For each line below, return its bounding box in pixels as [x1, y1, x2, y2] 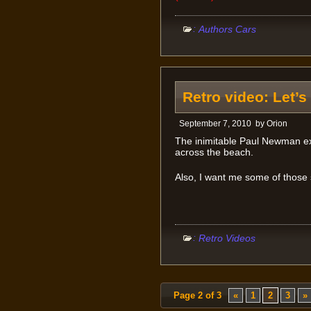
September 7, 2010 [178, 118, 251, 128]
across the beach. [174, 146, 253, 158]
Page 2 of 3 [173, 290, 221, 301]
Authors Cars [198, 23, 256, 35]
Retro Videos [198, 233, 255, 244]
